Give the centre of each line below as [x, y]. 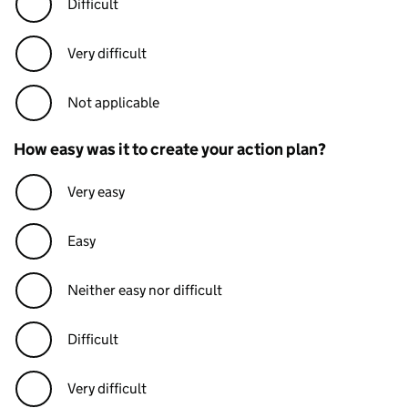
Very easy [96, 192]
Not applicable [113, 102]
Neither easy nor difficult [145, 290]
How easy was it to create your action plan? [170, 149]
